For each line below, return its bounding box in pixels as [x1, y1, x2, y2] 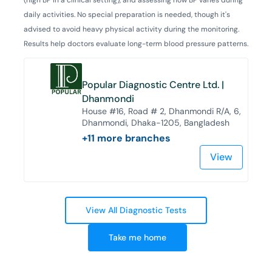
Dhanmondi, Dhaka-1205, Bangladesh [82, 117, 230, 128]
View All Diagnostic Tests [86, 204, 186, 216]
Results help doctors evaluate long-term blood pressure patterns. [24, 38, 248, 49]
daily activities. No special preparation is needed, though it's [24, 9, 230, 19]
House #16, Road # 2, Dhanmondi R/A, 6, [82, 105, 242, 117]
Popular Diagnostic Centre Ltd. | [82, 78, 225, 91]
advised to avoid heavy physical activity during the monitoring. [24, 24, 239, 34]
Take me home [108, 231, 166, 243]
